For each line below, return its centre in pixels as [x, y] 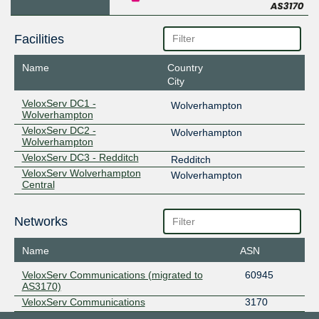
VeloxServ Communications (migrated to [112, 274]
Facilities [39, 39]
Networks [41, 222]
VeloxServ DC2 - [59, 131]
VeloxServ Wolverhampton [81, 173]
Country [185, 68]
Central [38, 185]
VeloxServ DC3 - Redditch [80, 158]
